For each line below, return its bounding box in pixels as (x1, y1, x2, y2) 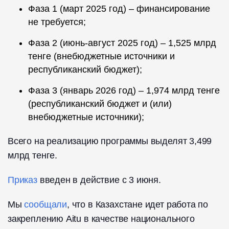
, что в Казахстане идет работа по (67, 199, 209, 210)
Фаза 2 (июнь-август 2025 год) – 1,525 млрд (28, 38, 216, 49)
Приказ (8, 175, 37, 186)
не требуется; (28, 17, 86, 28)
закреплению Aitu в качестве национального (8, 214, 195, 224)
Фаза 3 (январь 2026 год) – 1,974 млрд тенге (28, 85, 220, 96)
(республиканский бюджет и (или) (28, 99, 172, 109)
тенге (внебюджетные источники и (28, 51, 175, 62)
